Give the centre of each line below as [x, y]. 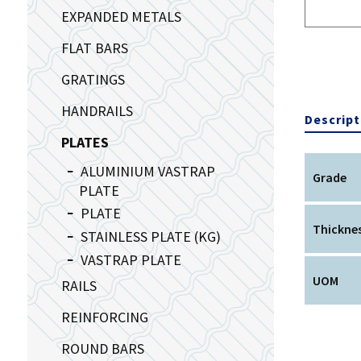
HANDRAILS [97, 110]
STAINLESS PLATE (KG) [150, 236]
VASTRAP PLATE [131, 259]
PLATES [85, 142]
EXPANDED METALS [121, 16]
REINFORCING [104, 317]
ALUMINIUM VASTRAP [147, 171]
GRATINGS [93, 79]
